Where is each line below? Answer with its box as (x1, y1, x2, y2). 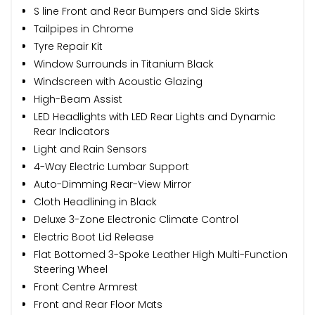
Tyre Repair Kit (34, 39, 103, 53)
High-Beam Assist (34, 91, 122, 106)
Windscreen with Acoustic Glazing (34, 74, 202, 89)
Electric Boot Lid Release (34, 229, 154, 244)
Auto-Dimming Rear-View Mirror (34, 176, 191, 191)
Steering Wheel (34, 262, 108, 276)
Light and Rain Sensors (34, 141, 147, 156)
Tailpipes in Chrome (34, 21, 134, 36)
